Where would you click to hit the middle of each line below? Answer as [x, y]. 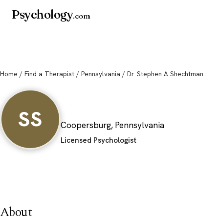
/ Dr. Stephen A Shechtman [162, 74]
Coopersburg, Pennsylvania [112, 125]
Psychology [43, 14]
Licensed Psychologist [99, 141]
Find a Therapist [49, 74]
